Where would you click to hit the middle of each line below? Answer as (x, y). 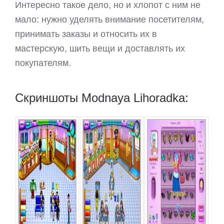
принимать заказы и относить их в (86, 33)
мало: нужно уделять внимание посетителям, (109, 18)
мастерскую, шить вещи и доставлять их (100, 47)
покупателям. (43, 62)
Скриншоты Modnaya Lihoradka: (102, 98)
